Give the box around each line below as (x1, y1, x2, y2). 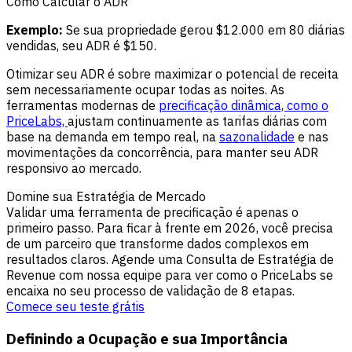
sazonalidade (219, 129, 295, 145)
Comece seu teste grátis (6, 299, 145, 315)
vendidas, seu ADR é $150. (6, 38, 156, 54)
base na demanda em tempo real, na (6, 129, 219, 145)
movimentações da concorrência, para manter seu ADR (6, 145, 318, 161)
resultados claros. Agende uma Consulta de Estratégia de (6, 251, 334, 268)
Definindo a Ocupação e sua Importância (6, 328, 288, 348)
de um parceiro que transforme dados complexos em (6, 236, 309, 252)
